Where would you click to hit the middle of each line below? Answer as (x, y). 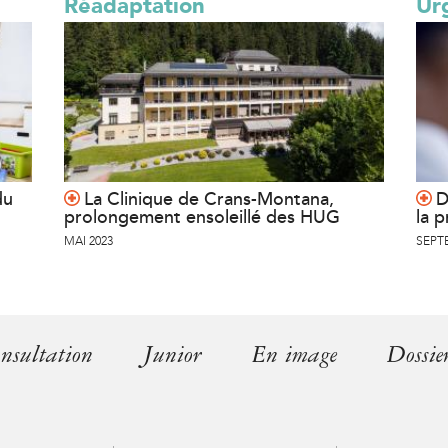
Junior (172, 354)
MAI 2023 (88, 241)
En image (294, 354)
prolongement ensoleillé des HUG (202, 217)
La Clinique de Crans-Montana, (209, 199)
